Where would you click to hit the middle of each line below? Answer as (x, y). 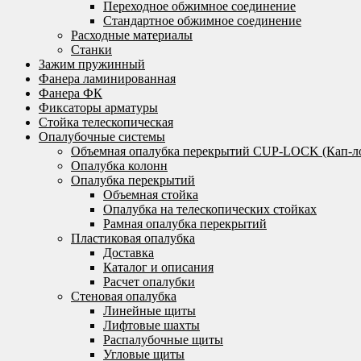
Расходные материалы (132, 35)
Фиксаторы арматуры (98, 108)
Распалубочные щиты (163, 340)
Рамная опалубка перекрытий (185, 224)
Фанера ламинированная (107, 79)
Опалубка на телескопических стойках (210, 209)
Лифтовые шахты (151, 325)
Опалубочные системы (102, 137)
